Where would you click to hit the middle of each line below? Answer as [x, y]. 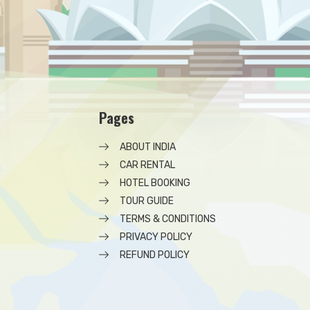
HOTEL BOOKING [155, 183]
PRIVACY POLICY [156, 237]
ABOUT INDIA [148, 147]
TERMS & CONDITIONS [168, 219]
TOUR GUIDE [147, 201]
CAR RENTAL [147, 165]
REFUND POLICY [155, 255]
